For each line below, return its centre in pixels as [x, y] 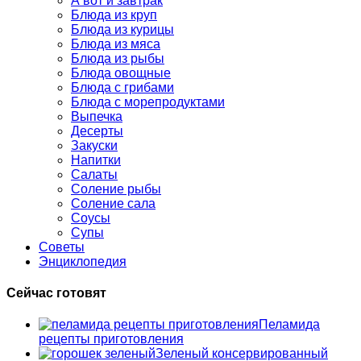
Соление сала [113, 203]
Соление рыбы [116, 189]
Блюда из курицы [122, 29]
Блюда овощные [121, 73]
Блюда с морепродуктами [148, 102]
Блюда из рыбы [118, 58]
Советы [62, 247]
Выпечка [97, 116]
